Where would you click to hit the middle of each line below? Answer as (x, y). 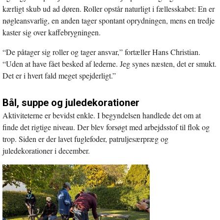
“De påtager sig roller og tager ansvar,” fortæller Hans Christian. (101, 52)
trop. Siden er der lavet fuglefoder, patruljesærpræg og (85, 138)
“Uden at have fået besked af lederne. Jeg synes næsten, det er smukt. (110, 63)
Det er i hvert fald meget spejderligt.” (59, 75)
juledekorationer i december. (46, 150)
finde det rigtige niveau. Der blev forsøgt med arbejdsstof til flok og (106, 127)
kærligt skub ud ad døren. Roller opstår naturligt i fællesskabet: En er (109, 8)
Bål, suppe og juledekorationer (71, 102)
